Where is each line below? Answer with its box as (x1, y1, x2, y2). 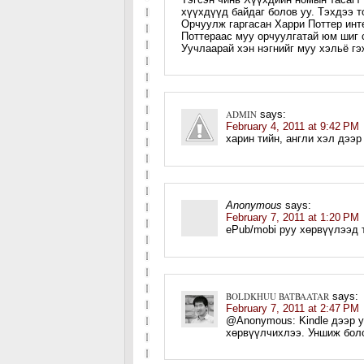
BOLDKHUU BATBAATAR (226, 290, 329, 302)
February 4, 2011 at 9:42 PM (226, 120, 359, 132)
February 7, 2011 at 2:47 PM (226, 302, 359, 314)
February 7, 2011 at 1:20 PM (226, 211, 359, 223)
